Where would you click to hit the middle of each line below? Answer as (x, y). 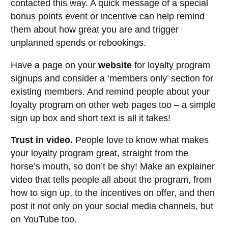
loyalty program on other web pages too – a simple (113, 105)
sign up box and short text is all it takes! (91, 118)
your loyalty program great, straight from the (99, 153)
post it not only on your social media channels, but (112, 206)
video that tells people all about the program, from (111, 180)
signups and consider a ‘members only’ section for (112, 78)
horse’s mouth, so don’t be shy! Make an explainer (113, 167)
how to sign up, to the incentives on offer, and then (113, 193)
